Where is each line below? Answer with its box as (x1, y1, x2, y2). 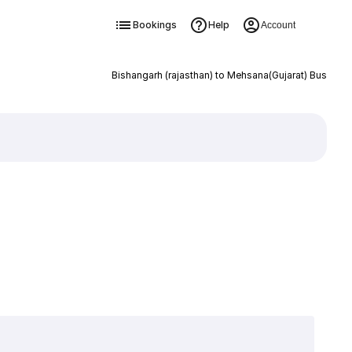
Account (260, 20, 295, 31)
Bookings (132, 19, 177, 31)
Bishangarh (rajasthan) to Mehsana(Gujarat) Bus (111, 69, 327, 81)
